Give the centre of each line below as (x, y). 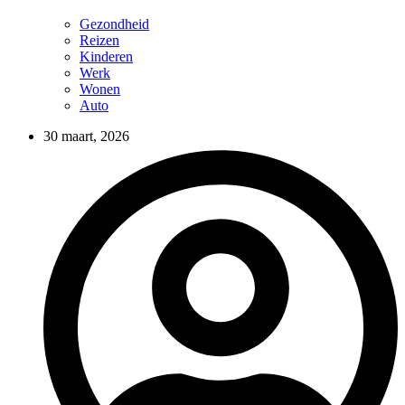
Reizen (99, 41)
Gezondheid (114, 24)
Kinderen (106, 57)
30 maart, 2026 (86, 137)
